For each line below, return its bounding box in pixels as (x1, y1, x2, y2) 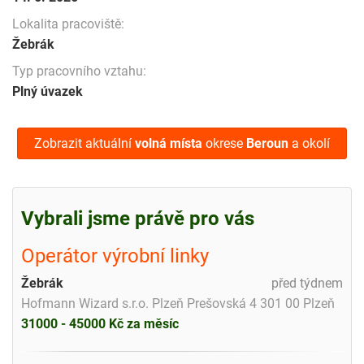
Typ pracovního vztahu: (12, 63, 146, 79)
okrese (202, 135, 246, 151)
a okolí (288, 135, 330, 151)
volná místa (135, 135, 202, 151)
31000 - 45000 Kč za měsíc (21, 315, 179, 331)
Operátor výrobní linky (21, 244, 209, 267)
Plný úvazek (12, 83, 83, 99)
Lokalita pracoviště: (12, 15, 124, 32)
